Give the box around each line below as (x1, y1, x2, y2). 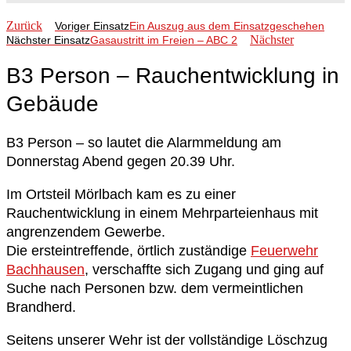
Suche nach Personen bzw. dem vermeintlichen (6, 280, 303, 296)
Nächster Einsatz (6, 34, 90, 47)
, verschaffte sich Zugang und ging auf (85, 261, 324, 277)
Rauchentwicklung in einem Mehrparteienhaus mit (6, 204, 318, 221)
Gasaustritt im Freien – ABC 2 (90, 34, 237, 47)
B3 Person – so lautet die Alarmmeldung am (6, 134, 281, 150)
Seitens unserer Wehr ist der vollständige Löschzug (6, 331, 327, 348)
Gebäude (6, 91, 99, 116)
